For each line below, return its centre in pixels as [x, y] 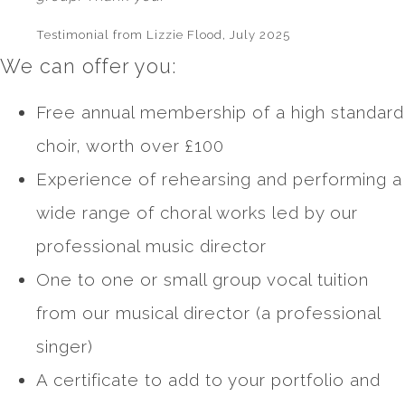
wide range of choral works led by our [197, 212]
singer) [65, 346]
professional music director [151, 245]
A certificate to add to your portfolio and [208, 379]
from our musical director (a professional [208, 312]
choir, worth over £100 [130, 145]
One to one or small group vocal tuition [202, 279]
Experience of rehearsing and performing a [219, 179]
